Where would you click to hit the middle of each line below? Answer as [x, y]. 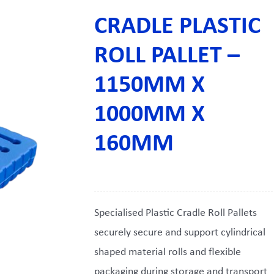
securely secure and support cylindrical [180, 233]
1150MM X [150, 86]
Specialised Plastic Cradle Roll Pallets [176, 213]
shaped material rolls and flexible [168, 252]
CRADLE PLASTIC [177, 27]
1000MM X [150, 115]
